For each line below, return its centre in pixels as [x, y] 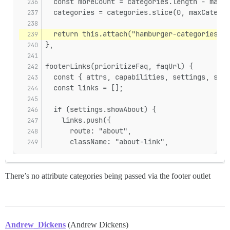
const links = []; [84, 88]
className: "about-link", [107, 142]
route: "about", [88, 131]
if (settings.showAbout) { [101, 110]
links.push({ [78, 120]
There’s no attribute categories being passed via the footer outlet [108, 176]
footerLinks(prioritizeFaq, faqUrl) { [119, 66]
